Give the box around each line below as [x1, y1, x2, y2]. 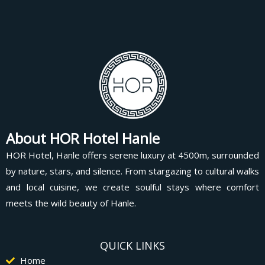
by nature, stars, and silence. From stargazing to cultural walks [6, 165, 259, 177]
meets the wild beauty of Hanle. [6, 197, 136, 209]
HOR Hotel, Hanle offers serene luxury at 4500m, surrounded [6, 149, 259, 161]
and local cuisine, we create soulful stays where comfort [6, 181, 259, 193]
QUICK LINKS [100, 238, 165, 253]
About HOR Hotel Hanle [6, 128, 160, 148]
